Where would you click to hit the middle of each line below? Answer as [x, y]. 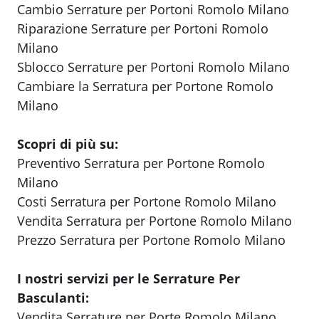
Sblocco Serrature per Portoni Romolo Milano [153, 67]
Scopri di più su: [68, 144]
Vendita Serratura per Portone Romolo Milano [155, 221]
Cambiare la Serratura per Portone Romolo [145, 87]
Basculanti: [53, 298]
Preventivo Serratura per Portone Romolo [141, 163]
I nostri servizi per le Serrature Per [129, 279]
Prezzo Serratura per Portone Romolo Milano [151, 240]
